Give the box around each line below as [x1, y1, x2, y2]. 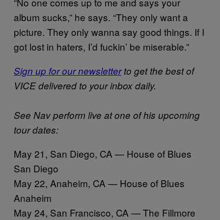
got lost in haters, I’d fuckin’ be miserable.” [14, 40, 189, 54]
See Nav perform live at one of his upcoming [14, 109, 200, 122]
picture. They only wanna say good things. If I [14, 25, 204, 39]
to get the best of [121, 64, 194, 78]
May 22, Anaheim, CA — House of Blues [14, 176, 185, 190]
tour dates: [14, 123, 58, 137]
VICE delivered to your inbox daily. [14, 79, 156, 92]
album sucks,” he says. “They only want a [14, 10, 188, 24]
